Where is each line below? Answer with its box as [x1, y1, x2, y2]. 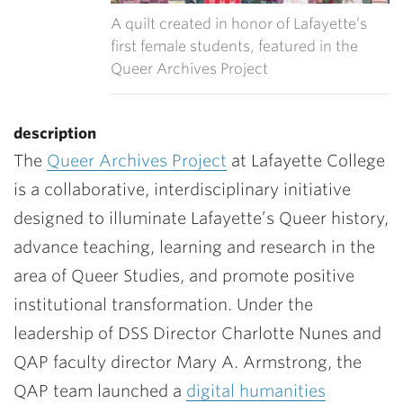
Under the [237, 294, 313, 314]
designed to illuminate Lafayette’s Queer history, [13, 208, 389, 228]
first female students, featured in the [111, 37, 358, 55]
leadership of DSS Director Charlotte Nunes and [13, 323, 381, 343]
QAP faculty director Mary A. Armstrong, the [13, 352, 362, 372]
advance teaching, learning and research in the [13, 237, 375, 256]
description [13, 124, 96, 142]
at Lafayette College [227, 150, 385, 170]
